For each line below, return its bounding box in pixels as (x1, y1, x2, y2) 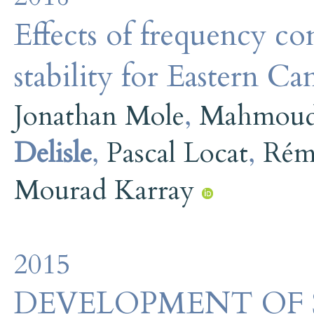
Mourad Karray (14, 171, 194, 209)
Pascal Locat (107, 134, 248, 172)
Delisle (14, 134, 92, 172)
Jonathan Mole (14, 97, 184, 135)
